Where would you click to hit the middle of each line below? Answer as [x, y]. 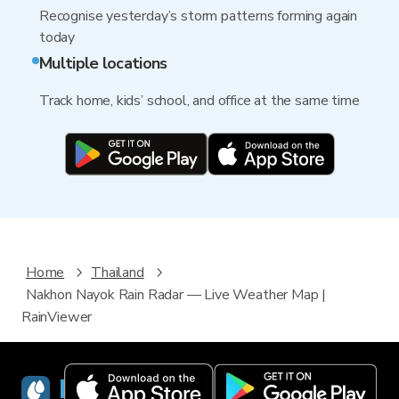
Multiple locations [103, 63]
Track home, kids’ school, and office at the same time [199, 101]
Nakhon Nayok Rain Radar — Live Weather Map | [176, 295]
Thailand [118, 273]
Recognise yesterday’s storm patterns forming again [199, 16]
